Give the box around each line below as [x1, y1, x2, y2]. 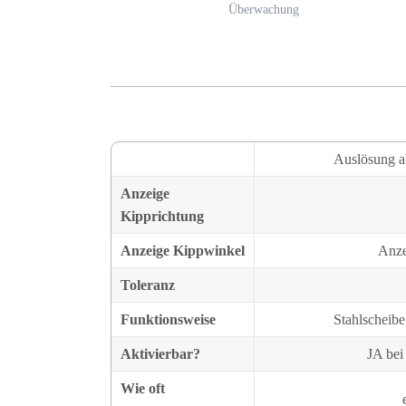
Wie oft [121, 381, 165, 397]
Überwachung [227, 3, 299, 17]
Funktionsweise [121, 312, 216, 328]
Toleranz [121, 277, 175, 294]
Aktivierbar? [121, 346, 200, 362]
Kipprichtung [121, 208, 204, 225]
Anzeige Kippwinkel [121, 243, 245, 259]
